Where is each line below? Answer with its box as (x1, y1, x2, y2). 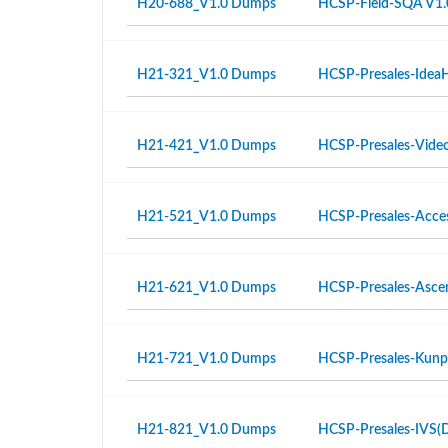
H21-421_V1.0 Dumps (137, 139, 276, 153)
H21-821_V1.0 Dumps (137, 423, 276, 437)
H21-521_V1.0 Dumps (137, 210, 276, 224)
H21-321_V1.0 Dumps (137, 68, 276, 82)
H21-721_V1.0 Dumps (137, 352, 276, 366)
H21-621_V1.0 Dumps (137, 281, 276, 295)
